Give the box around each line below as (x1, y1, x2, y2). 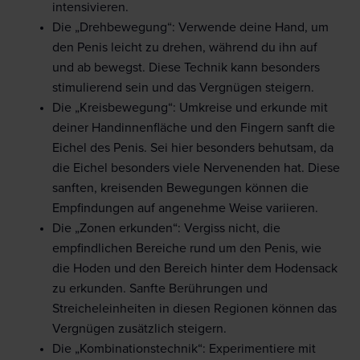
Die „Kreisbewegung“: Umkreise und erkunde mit (52, 101, 328, 115)
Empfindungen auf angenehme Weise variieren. (52, 202, 318, 215)
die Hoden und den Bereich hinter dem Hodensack (52, 262, 337, 276)
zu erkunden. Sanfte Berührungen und (52, 282, 268, 296)
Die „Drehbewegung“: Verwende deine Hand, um (52, 21, 329, 35)
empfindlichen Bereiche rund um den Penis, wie (52, 242, 321, 256)
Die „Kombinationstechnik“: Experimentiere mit (52, 342, 316, 356)
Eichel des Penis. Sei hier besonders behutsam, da (52, 141, 333, 155)
